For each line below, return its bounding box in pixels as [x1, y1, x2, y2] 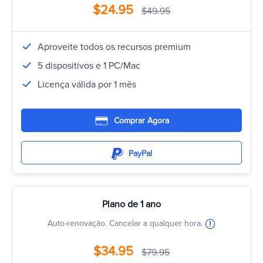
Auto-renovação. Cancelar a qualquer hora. [48, 218, 205, 228]
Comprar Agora [113, 116, 169, 126]
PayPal [128, 149, 152, 159]
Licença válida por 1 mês [38, 79, 136, 90]
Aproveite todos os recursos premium [38, 41, 191, 53]
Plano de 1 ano [102, 198, 161, 210]
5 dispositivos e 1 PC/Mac [38, 60, 140, 72]
